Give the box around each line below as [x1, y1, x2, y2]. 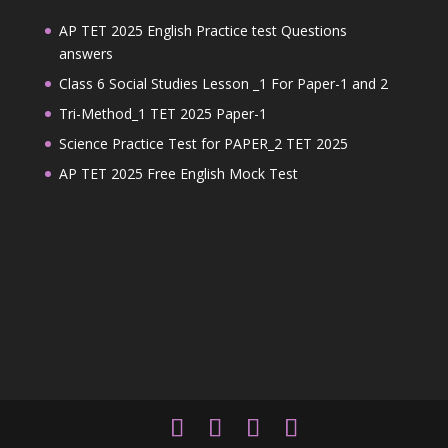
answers [58, 44, 113, 63]
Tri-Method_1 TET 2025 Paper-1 [58, 104, 267, 123]
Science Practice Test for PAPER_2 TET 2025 [58, 134, 348, 153]
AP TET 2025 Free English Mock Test [58, 164, 298, 183]
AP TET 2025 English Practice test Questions [58, 21, 347, 40]
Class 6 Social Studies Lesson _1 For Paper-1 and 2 [58, 74, 388, 93]
